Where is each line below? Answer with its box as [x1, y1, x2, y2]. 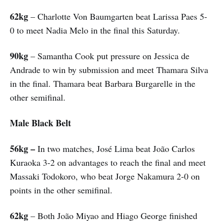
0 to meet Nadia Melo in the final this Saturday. [10, 24, 180, 36]
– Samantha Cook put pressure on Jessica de [28, 49, 189, 62]
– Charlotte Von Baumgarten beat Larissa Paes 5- [28, 10, 207, 22]
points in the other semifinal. [10, 184, 112, 196]
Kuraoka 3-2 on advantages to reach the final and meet [10, 156, 206, 168]
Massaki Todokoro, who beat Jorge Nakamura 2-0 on [10, 170, 200, 182]
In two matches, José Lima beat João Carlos [37, 142, 195, 154]
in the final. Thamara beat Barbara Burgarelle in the [10, 77, 195, 89]
